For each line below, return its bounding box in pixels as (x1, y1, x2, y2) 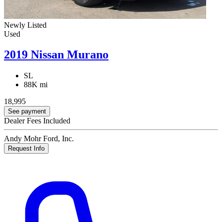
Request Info (8, 145, 45, 153)
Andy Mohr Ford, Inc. (4, 134, 74, 143)
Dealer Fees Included (4, 116, 70, 125)
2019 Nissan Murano (4, 48, 109, 61)
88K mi (24, 80, 48, 89)
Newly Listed (4, 20, 47, 29)
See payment (8, 108, 46, 115)
